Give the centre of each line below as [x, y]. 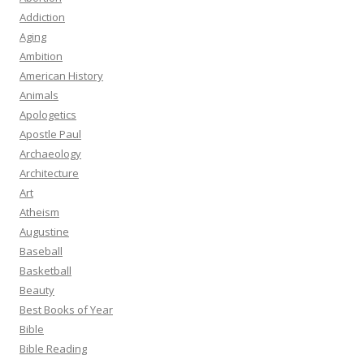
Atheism [39, 212]
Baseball [41, 251]
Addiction [42, 17]
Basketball [45, 271]
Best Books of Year [66, 310]
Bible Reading [53, 349]
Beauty [37, 290]
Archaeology [50, 154]
